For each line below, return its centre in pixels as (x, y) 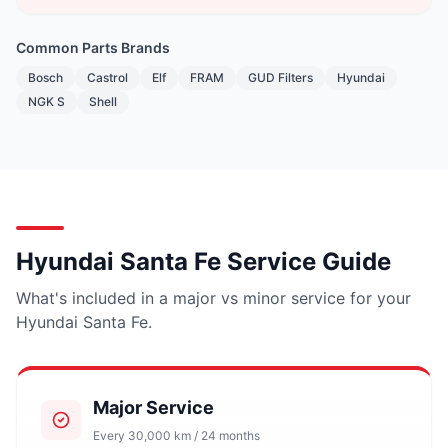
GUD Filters (280, 77)
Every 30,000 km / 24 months (176, 435)
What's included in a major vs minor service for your (213, 297)
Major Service (153, 407)
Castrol (107, 77)
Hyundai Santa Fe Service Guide (203, 261)
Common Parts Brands (93, 47)
